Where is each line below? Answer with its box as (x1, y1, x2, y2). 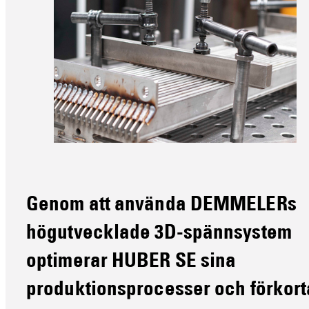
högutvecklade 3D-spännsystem (26, 224, 292, 245)
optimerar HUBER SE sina (26, 252, 237, 273)
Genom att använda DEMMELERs (26, 196, 297, 217)
